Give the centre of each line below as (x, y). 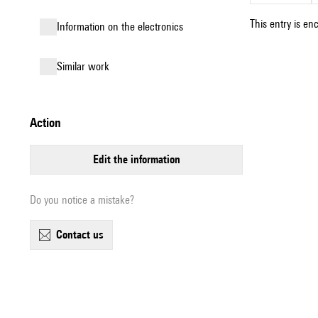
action (49, 122)
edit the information (139, 159)
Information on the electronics (121, 27)
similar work (86, 66)
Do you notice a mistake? (82, 200)
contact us (83, 235)
